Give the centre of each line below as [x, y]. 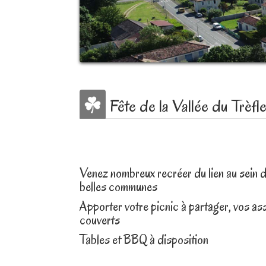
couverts [100, 220]
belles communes [119, 187]
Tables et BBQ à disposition [144, 240]
